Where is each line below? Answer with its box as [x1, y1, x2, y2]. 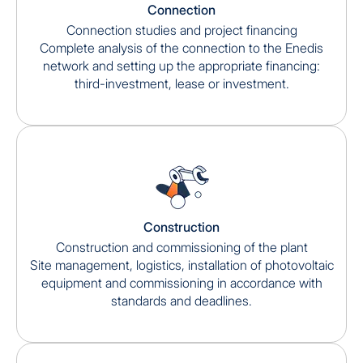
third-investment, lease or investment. [74, 75, 289, 92]
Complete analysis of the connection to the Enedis [40, 39, 323, 56]
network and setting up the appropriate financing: [43, 57, 320, 74]
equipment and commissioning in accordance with [41, 274, 322, 291]
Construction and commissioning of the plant [55, 238, 308, 255]
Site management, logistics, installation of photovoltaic [29, 256, 334, 273]
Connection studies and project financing [66, 21, 297, 38]
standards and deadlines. [111, 292, 252, 309]
